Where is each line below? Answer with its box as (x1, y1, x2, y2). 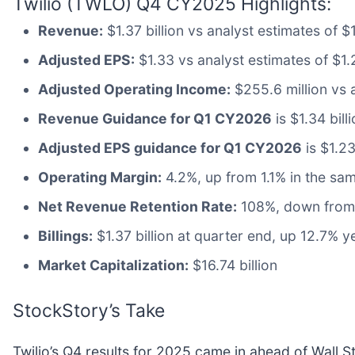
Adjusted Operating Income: (38, 81, 231, 98)
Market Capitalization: (38, 257, 189, 274)
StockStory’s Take (13, 300, 165, 323)
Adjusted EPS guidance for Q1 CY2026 (38, 139, 302, 157)
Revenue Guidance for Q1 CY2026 (38, 110, 272, 128)
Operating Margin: (38, 169, 162, 186)
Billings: (38, 227, 93, 245)
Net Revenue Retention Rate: (38, 198, 237, 216)
